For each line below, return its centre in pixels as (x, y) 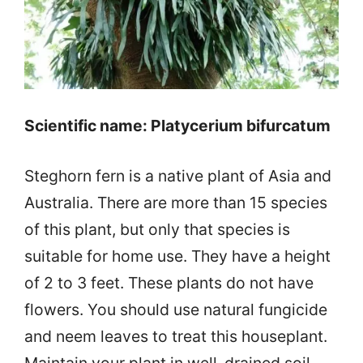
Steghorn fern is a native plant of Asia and (178, 176)
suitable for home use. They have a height (177, 256)
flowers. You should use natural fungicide (176, 310)
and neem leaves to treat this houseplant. (176, 337)
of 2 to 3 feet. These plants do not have (169, 283)
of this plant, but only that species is (157, 230)
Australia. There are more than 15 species (176, 203)
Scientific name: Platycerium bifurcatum (177, 126)
